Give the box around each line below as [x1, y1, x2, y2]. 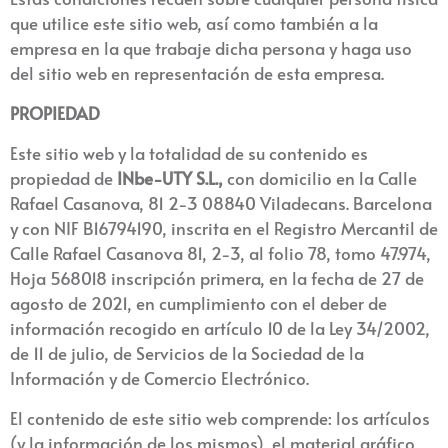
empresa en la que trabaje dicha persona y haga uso [10, 36, 412, 60]
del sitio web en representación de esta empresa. [10, 61, 388, 85]
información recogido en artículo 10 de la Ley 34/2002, [10, 316, 430, 340]
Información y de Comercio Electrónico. [10, 366, 309, 390]
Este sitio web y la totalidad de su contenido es [10, 141, 368, 165]
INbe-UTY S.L [117, 166, 215, 190]
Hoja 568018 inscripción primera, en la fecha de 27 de [10, 266, 424, 290]
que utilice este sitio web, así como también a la [10, 11, 378, 35]
